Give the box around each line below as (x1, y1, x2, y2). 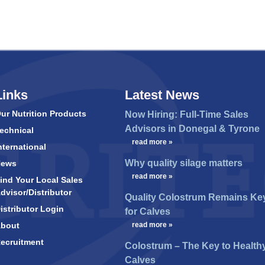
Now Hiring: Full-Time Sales (124, 109, 248, 120)
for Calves (124, 206, 170, 217)
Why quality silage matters (124, 158, 243, 169)
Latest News (124, 88, 199, 103)
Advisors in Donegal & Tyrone (124, 124, 260, 134)
